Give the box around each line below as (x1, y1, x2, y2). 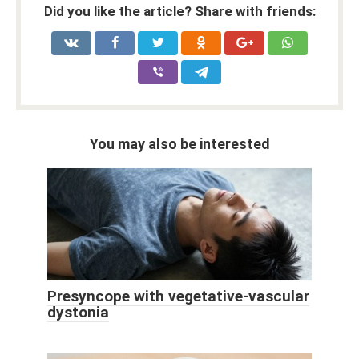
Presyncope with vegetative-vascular (47, 286, 309, 305)
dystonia (47, 302, 109, 321)
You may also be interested (89, 135, 270, 152)
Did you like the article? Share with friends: (43, 2, 316, 19)
